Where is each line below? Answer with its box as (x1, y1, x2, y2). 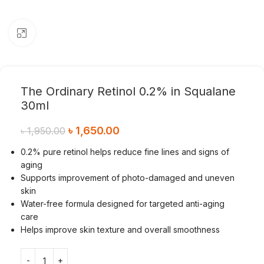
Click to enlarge (35, 28, 93, 37)
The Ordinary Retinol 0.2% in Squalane (21, 84, 236, 98)
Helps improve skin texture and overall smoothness (21, 225, 220, 235)
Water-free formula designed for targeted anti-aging (21, 199, 225, 209)
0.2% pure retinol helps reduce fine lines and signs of (21, 147, 229, 157)
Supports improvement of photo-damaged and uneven (21, 173, 235, 183)
